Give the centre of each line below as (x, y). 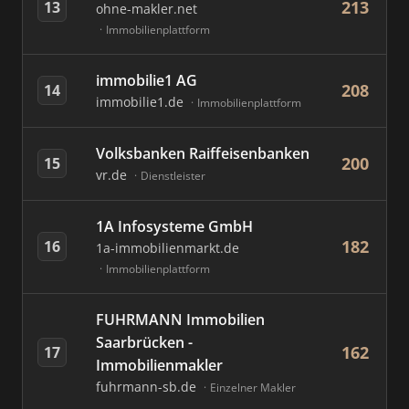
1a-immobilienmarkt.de (168, 248)
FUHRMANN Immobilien (180, 320)
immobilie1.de (142, 102)
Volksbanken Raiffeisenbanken (203, 153)
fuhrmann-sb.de (148, 387)
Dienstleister (173, 176)
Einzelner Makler (253, 388)
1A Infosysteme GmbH (174, 226)
